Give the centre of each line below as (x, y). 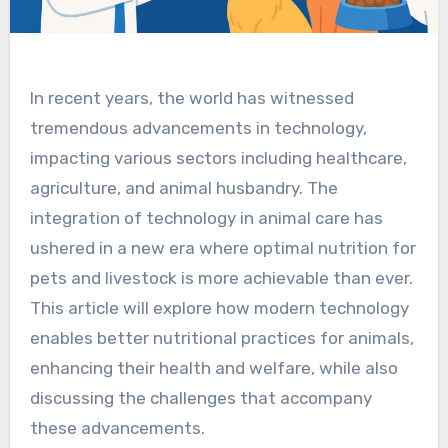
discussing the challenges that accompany (200, 398)
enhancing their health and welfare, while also (213, 368)
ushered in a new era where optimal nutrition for (222, 248)
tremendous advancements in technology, (198, 128)
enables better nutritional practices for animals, (221, 338)
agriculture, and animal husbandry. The (183, 188)
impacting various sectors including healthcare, (218, 158)
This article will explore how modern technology (219, 308)
